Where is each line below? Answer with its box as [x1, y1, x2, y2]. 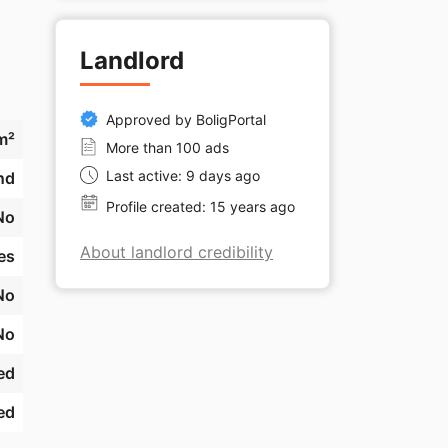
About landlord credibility [80, 242, 273, 263]
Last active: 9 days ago [106, 167, 260, 185]
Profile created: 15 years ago [106, 198, 295, 216]
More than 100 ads [106, 139, 229, 157]
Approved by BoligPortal [106, 111, 266, 129]
